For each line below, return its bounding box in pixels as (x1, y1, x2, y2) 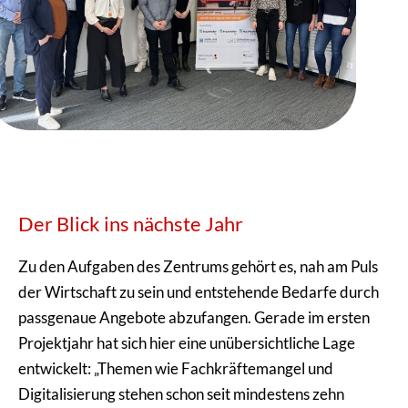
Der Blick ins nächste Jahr (18, 210, 243, 236)
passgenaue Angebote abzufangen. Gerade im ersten (18, 307, 370, 327)
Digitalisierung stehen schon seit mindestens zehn (18, 383, 344, 403)
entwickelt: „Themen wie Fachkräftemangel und (18, 358, 333, 378)
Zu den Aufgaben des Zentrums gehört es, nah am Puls (18, 256, 378, 276)
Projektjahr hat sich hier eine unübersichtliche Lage (18, 332, 355, 352)
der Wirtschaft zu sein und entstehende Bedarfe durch (18, 281, 379, 301)
